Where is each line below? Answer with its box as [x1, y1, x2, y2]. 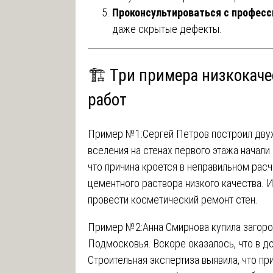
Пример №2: [87, 220, 143, 233]
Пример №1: [87, 127, 143, 140]
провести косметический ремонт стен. [87, 193, 258, 206]
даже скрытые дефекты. [112, 23, 222, 36]
